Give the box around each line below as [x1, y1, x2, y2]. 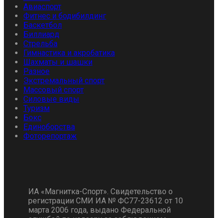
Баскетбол [23, 20, 62, 30]
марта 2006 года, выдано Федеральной [28, 205, 171, 215]
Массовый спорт [23, 85, 84, 95]
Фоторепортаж [23, 131, 77, 141]
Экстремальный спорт [23, 76, 105, 86]
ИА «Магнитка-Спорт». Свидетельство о [28, 187, 173, 197]
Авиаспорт [23, 2, 61, 12]
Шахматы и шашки [23, 57, 92, 67]
